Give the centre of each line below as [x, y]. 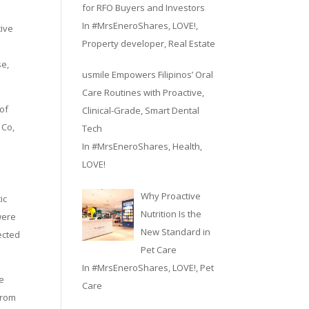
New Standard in [175, 231]
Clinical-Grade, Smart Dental [141, 110]
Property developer [123, 43]
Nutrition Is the [171, 213]
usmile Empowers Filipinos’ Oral [148, 74]
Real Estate [192, 43]
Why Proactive [170, 196]
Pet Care [158, 249]
